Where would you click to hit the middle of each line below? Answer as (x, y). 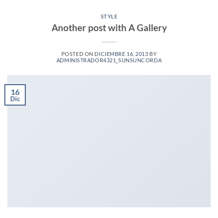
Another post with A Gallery (109, 27)
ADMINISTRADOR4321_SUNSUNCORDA (109, 60)
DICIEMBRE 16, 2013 (121, 54)
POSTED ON (78, 54)
